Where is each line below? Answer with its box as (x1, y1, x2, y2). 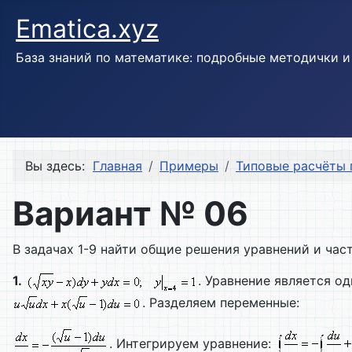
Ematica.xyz (16, 13, 159, 44)
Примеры (159, 158, 218, 174)
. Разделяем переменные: (142, 295, 299, 311)
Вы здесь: (25, 158, 93, 174)
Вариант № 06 (13, 193, 248, 234)
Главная (93, 158, 142, 174)
